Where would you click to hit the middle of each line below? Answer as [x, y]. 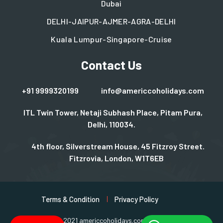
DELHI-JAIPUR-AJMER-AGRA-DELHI [111, 21]
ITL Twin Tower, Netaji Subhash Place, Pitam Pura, [113, 112]
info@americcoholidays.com [152, 91]
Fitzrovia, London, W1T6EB [116, 158]
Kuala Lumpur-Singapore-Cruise [111, 39]
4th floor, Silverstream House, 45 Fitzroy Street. [118, 146]
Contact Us [111, 65]
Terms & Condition [70, 199]
